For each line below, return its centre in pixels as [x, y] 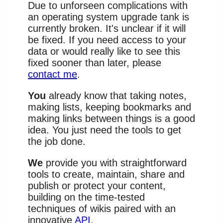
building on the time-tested [86, 197]
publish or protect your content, [97, 185]
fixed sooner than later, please [95, 62]
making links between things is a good [111, 118]
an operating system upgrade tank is [109, 17]
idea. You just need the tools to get [105, 130]
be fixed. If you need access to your [107, 40]
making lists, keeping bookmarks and [110, 107]
